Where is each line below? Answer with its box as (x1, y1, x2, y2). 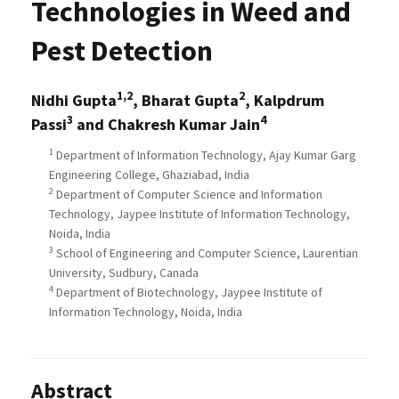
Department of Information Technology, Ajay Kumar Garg (53, 147, 356, 164)
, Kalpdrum (245, 90, 324, 111)
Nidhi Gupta (31, 90, 117, 111)
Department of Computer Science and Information (53, 186, 322, 203)
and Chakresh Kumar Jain (73, 114, 260, 135)
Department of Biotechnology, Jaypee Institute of (53, 284, 322, 301)
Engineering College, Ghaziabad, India (49, 167, 249, 183)
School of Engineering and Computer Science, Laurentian (53, 245, 358, 262)
